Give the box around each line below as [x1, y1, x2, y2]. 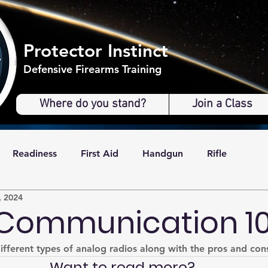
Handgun [142, 148, 183, 159]
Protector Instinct [23, 40, 168, 62]
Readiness [13, 148, 57, 159]
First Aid [81, 148, 118, 159]
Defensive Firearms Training [23, 62, 162, 76]
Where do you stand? [39, 97, 146, 111]
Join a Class [192, 97, 252, 111]
